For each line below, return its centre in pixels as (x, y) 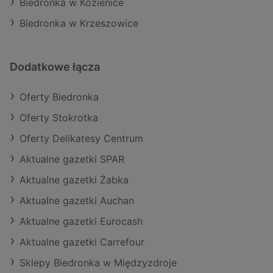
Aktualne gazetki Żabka (74, 180)
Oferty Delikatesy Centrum (81, 139)
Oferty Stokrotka (59, 118)
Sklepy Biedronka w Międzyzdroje (98, 263)
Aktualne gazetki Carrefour (82, 242)
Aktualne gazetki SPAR (72, 159)
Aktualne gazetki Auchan (77, 201)
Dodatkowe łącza (55, 67)
